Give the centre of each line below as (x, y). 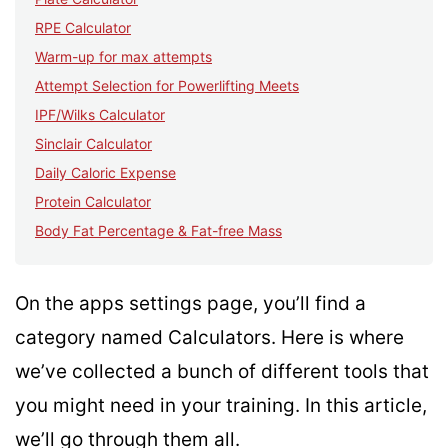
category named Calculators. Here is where (209, 338)
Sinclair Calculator (93, 144)
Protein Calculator (93, 202)
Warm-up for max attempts (123, 57)
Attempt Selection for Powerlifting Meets (167, 86)
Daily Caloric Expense (105, 173)
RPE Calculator (83, 28)
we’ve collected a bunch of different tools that (222, 372)
